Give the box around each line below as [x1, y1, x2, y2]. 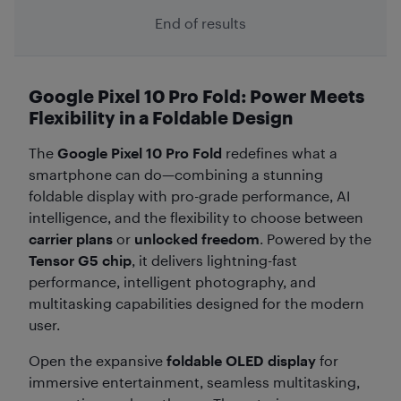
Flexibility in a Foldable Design [29, 107, 293, 128]
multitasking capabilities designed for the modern [29, 294, 364, 311]
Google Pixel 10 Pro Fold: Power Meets [29, 85, 364, 107]
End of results [155, 14, 246, 31]
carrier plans [29, 230, 113, 247]
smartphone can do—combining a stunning [29, 166, 323, 183]
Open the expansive [29, 352, 166, 369]
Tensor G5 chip [29, 252, 132, 269]
